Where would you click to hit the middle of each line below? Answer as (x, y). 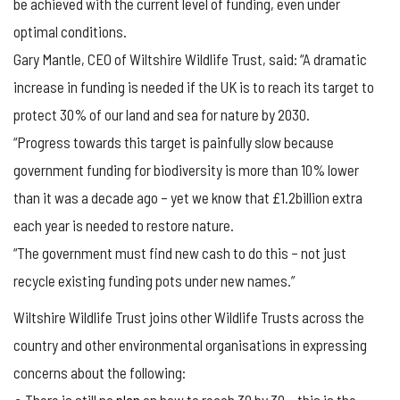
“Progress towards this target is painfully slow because (174, 142)
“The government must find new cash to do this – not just (180, 253)
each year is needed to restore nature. (124, 225)
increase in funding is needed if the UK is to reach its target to (194, 87)
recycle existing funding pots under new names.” (154, 281)
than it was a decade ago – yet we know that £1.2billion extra (188, 198)
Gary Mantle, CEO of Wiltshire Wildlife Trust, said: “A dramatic (190, 59)
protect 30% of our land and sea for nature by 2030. (162, 115)
